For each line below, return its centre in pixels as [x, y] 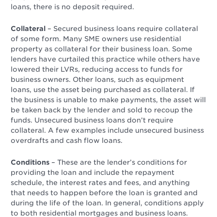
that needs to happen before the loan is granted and [104, 193]
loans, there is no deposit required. [74, 7]
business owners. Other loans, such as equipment [98, 80]
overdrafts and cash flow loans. [68, 141]
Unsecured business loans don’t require [104, 120]
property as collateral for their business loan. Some [102, 49]
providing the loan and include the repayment [93, 173]
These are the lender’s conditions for [122, 163]
